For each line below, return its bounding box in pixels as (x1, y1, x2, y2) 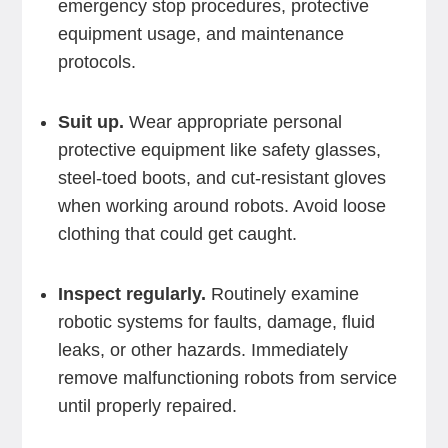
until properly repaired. (57, 396, 237, 416)
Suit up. (57, 112, 124, 132)
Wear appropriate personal (123, 112, 342, 132)
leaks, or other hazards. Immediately (57, 340, 348, 360)
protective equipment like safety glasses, (57, 140, 381, 160)
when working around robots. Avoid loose (57, 196, 386, 216)
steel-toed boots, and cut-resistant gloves (57, 168, 386, 188)
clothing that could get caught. (57, 224, 297, 244)
